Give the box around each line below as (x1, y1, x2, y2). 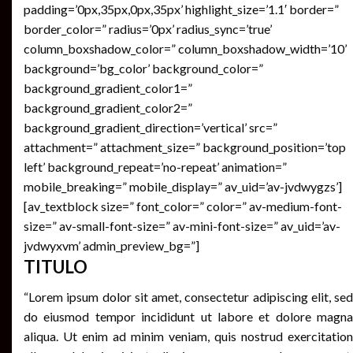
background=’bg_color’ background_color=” (24, 60, 263, 76)
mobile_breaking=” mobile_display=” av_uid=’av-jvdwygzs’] (24, 178, 342, 194)
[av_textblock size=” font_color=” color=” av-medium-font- (24, 198, 342, 214)
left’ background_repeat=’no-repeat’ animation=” (24, 158, 287, 174)
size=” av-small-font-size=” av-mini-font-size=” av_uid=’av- (24, 217, 340, 233)
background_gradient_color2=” (24, 99, 192, 115)
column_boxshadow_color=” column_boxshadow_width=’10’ (24, 40, 347, 56)
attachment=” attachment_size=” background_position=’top (24, 139, 346, 154)
